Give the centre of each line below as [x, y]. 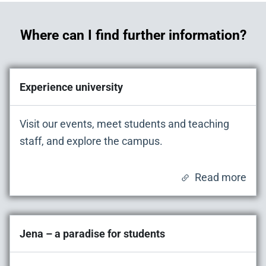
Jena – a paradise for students [92, 234]
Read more [221, 178]
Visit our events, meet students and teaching [124, 124]
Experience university [71, 87]
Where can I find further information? [133, 35]
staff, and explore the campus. [91, 141]
